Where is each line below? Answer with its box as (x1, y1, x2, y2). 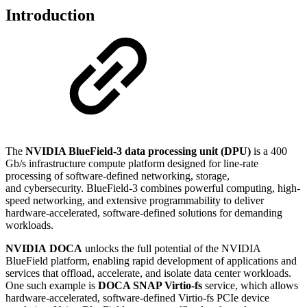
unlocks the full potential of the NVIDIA (82, 243, 260, 255)
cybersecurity (24, 182, 81, 195)
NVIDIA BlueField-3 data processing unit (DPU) (25, 145, 251, 158)
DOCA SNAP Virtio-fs (98, 280, 202, 292)
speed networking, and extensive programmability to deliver (5, 195, 264, 207)
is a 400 (251, 145, 287, 158)
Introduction (5, 6, 95, 25)
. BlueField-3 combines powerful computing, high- (81, 182, 300, 195)
